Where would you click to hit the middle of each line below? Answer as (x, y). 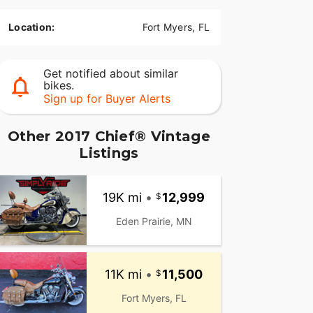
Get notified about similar (110, 74)
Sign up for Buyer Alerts (107, 99)
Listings (109, 153)
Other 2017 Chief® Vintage (109, 137)
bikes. (58, 86)
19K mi (123, 197)
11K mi (124, 274)
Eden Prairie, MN (154, 221)
